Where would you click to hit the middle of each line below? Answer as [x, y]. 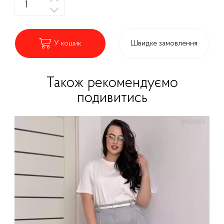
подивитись [112, 98]
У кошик [67, 43]
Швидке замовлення [164, 43]
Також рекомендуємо [112, 83]
